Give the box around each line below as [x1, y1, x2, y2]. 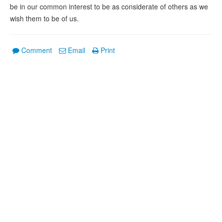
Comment [21, 45, 52, 55]
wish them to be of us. [10, 13, 79, 24]
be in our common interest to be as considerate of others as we [10, 1, 208, 12]
